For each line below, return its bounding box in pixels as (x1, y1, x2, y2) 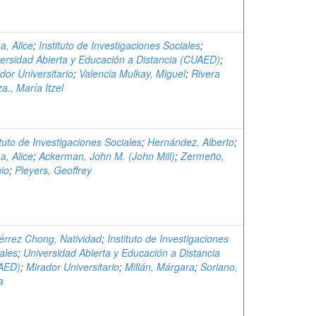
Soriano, (200, 260, 238, 274)
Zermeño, (181, 149, 224, 163)
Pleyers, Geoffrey (15, 163, 92, 177)
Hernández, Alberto (147, 135, 234, 149)
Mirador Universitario (26, 260, 119, 274)
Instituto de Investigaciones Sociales (39, 38, 200, 52)
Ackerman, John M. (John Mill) (39, 149, 175, 163)
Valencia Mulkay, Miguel (79, 66, 186, 80)
